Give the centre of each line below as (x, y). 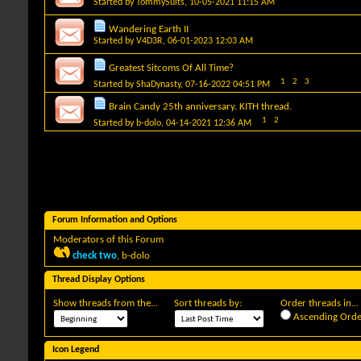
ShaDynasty (158, 84)
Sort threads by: (208, 303)
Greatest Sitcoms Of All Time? (171, 68)
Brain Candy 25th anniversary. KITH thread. (200, 106)
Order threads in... (320, 303)
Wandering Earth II (149, 29)
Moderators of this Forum (108, 239)
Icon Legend (76, 349)
